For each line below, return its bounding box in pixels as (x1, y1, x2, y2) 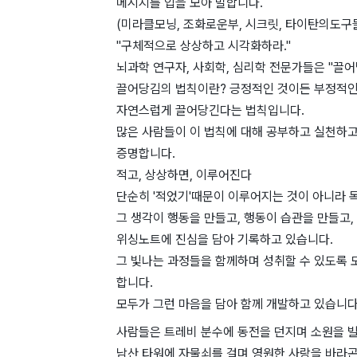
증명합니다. (116, 146, 175, 162)
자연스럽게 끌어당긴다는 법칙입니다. (116, 103, 304, 119)
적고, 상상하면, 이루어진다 (116, 167, 252, 183)
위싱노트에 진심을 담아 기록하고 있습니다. (116, 232, 333, 248)
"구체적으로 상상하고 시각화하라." (116, 38, 291, 54)
